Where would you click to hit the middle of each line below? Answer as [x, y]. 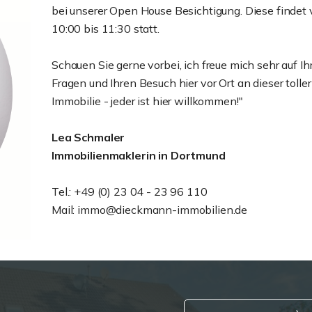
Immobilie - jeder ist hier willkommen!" [147, 101]
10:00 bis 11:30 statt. [107, 29]
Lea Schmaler [88, 137]
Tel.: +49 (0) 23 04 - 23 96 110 [130, 192]
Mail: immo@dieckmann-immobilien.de [150, 210]
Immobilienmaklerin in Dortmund [139, 155]
